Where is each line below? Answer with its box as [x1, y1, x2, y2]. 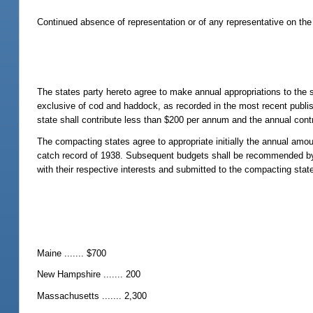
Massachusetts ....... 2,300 [37, 290, 147, 301]
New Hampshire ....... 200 [37, 269, 141, 280]
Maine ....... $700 [37, 248, 107, 259]
